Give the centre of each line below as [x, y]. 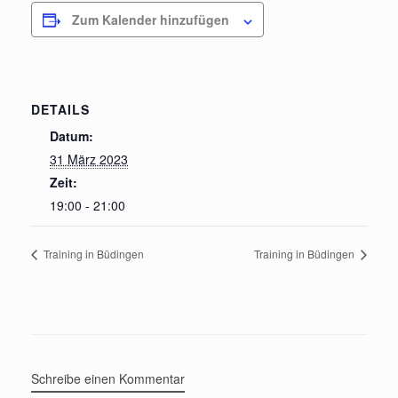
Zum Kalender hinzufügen [151, 20]
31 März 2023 [89, 159]
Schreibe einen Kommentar [108, 379]
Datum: [72, 136]
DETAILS [60, 110]
